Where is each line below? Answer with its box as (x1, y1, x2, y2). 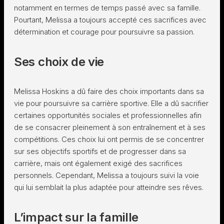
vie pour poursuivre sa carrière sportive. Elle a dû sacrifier (14, 98, 208, 108)
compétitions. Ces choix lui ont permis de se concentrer (14, 134, 204, 144)
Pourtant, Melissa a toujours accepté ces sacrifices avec (14, 15, 206, 24)
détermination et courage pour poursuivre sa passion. (14, 27, 194, 36)
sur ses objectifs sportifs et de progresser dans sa (14, 146, 186, 156)
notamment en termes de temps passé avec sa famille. (14, 3, 200, 12)
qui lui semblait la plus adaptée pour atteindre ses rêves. (14, 182, 203, 192)
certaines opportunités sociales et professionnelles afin (14, 110, 201, 120)
